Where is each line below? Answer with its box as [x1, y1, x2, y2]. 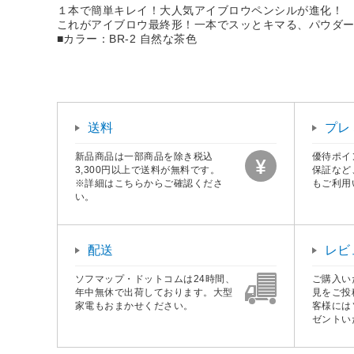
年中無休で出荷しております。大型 [75, 286, 233, 298]
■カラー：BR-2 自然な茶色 [57, 32, 198, 45]
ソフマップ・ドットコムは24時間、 [75, 273, 235, 284]
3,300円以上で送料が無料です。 [75, 164, 220, 175]
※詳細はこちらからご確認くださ [75, 177, 224, 189]
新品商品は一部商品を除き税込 [75, 150, 213, 162]
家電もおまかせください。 [75, 299, 194, 311]
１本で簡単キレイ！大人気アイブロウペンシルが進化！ [57, 3, 343, 17]
